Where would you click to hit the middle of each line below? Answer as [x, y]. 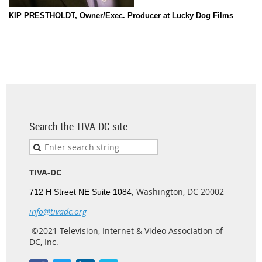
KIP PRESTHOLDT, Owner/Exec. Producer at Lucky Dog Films [121, 16]
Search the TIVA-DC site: [80, 127]
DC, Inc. [44, 242]
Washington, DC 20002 [180, 192]
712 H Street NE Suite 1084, [83, 192]
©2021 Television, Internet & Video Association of [126, 231]
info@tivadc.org [58, 212]
